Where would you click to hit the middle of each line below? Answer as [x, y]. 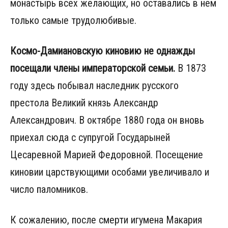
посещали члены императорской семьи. [93, 68]
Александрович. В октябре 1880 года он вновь [107, 120]
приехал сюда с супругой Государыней [90, 137]
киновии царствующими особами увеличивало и [110, 172]
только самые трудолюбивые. [73, 20]
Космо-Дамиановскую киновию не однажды [103, 51]
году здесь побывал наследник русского [94, 85]
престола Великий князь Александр [84, 103]
